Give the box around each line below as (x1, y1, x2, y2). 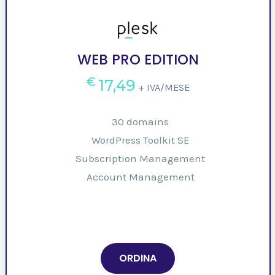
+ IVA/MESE (138, 81, 190, 93)
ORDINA (119, 250, 157, 265)
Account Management (86, 170, 195, 183)
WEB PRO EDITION (77, 49, 199, 69)
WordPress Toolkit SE (91, 133, 190, 146)
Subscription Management (76, 152, 205, 165)
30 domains (112, 115, 169, 128)
